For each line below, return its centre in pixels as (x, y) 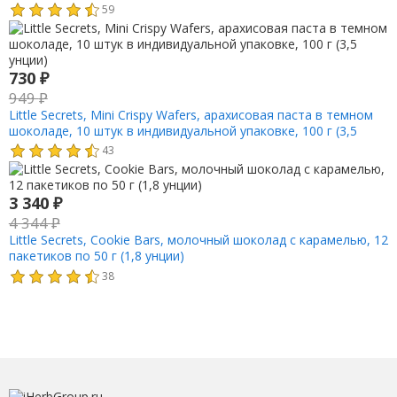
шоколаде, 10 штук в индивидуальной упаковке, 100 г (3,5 (183, 130)
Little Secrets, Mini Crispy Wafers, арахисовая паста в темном (191, 114)
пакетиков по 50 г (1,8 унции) (96, 256)
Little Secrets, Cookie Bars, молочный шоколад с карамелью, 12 (198, 240)
